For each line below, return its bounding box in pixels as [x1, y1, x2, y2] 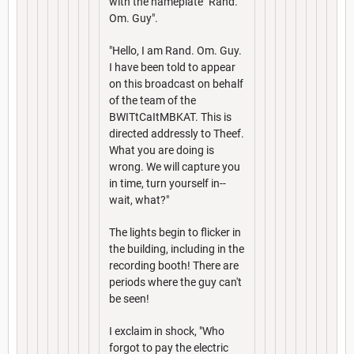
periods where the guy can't [109, 275, 242, 288]
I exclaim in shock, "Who [109, 324, 224, 337]
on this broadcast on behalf [109, 77, 243, 90]
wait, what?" [109, 193, 169, 206]
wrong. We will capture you [109, 160, 240, 173]
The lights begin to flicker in [109, 225, 241, 239]
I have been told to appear [109, 60, 235, 73]
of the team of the [109, 93, 196, 107]
